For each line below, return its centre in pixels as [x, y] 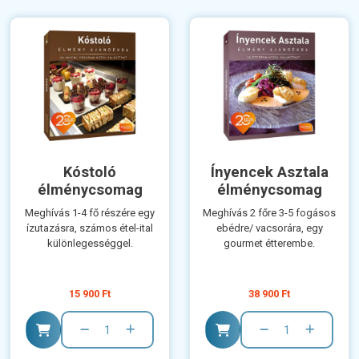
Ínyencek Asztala [269, 172]
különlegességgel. [90, 244]
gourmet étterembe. [269, 244]
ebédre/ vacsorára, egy [269, 228]
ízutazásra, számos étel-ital [90, 228]
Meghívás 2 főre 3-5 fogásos [269, 213]
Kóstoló [90, 172]
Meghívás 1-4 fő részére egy [90, 213]
